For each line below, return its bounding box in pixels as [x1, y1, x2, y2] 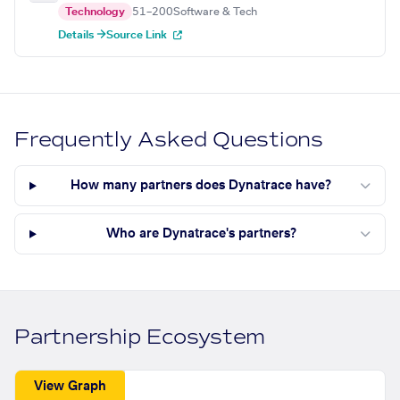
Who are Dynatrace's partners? [105, 228, 296, 241]
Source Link [106, 29, 170, 41]
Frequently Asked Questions [14, 127, 324, 154]
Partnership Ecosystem [14, 324, 266, 351]
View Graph [34, 379, 107, 393]
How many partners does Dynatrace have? [71, 179, 332, 193]
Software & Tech [173, 6, 257, 18]
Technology [65, 6, 125, 18]
